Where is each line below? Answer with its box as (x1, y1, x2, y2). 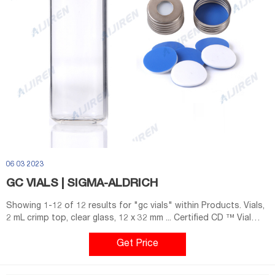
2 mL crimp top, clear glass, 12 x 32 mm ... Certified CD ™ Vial (6, 214, 251, 223)
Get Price (117, 239, 158, 249)
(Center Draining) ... (6, 227, 82, 235)
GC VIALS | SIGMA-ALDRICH (6, 179, 158, 190)
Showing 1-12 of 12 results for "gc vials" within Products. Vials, (6, 202, 244, 211)
